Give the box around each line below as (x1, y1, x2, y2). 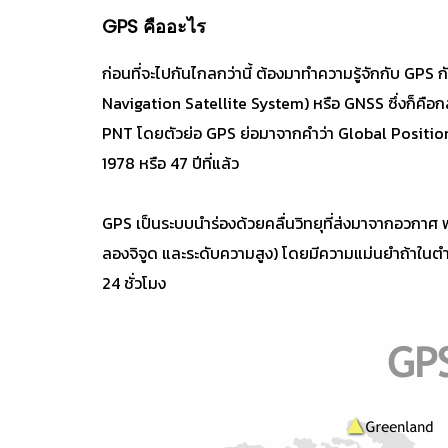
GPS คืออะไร (102, 14, 206, 39)
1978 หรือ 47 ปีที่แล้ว (102, 151, 239, 175)
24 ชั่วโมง (102, 271, 166, 295)
